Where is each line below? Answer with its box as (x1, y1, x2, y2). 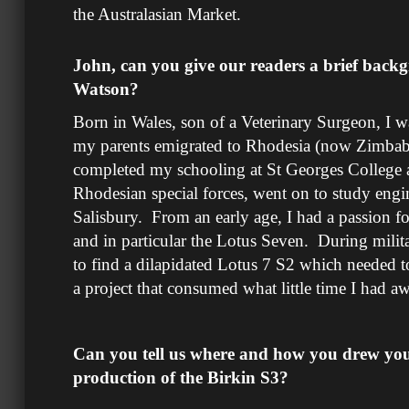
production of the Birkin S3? (73, 368, 288, 387)
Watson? (73, 79, 139, 99)
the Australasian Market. (73, 5, 246, 24)
